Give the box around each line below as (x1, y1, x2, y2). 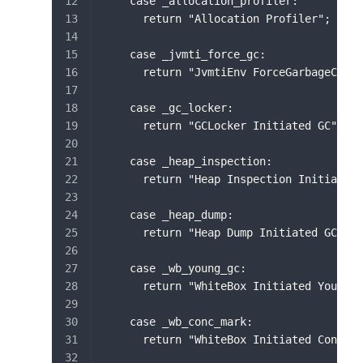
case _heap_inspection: (104, 154, 272, 168)
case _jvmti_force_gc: (104, 47, 266, 61)
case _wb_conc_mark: (104, 314, 253, 328)
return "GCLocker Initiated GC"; (104, 118, 344, 132)
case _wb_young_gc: (104, 261, 246, 275)
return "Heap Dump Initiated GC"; (104, 225, 350, 239)
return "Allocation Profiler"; (104, 11, 331, 25)
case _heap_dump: (104, 207, 233, 221)
